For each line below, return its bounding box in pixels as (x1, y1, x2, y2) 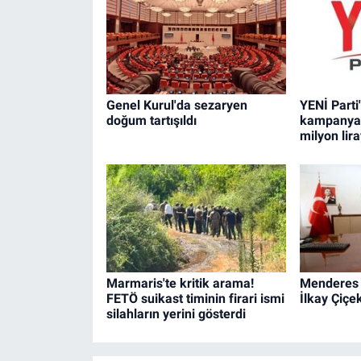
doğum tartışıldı (106, 113, 197, 129)
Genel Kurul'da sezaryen (106, 98, 247, 114)
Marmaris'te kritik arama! (106, 276, 254, 292)
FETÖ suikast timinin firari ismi (106, 291, 284, 307)
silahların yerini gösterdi (106, 306, 246, 322)
